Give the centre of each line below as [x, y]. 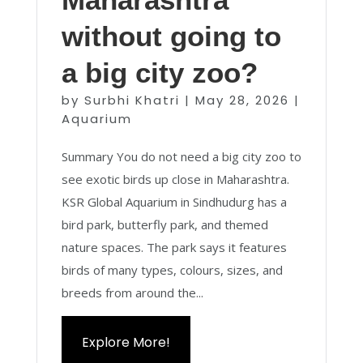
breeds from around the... [132, 293]
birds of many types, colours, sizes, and [172, 270]
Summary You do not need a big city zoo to [181, 156]
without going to [171, 36]
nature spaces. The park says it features [174, 247]
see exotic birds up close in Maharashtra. [175, 179]
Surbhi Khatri [132, 100]
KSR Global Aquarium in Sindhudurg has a [174, 202]
